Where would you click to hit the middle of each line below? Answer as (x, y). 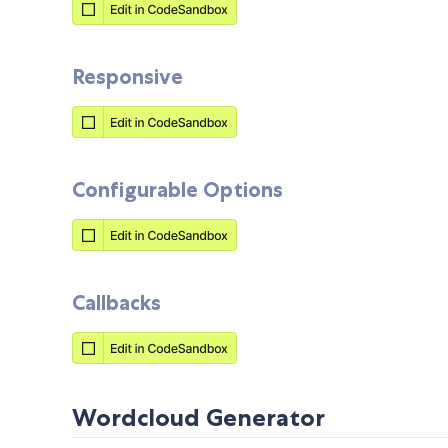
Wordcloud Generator (198, 417)
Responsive (127, 76)
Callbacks (116, 302)
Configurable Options (177, 189)
